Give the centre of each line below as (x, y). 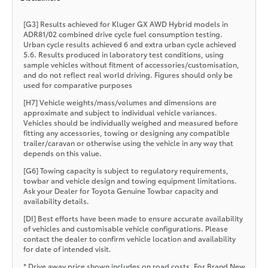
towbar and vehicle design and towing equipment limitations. (130, 180)
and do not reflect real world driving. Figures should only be (128, 74)
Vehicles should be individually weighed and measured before (130, 122)
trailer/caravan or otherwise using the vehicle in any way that (128, 142)
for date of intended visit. (67, 248)
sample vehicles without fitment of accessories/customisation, (131, 64)
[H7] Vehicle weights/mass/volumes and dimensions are (120, 102)
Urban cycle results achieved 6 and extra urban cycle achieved (130, 44)
